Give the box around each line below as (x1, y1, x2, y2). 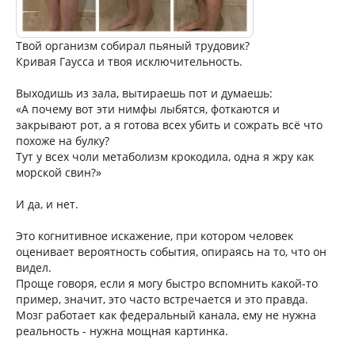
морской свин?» (16, 164, 101, 180)
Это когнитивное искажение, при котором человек (16, 227, 293, 243)
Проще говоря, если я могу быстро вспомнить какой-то (16, 275, 318, 291)
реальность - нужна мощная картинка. (16, 323, 228, 338)
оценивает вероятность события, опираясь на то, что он (16, 243, 326, 259)
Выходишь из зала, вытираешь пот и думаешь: (16, 85, 273, 101)
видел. (16, 259, 52, 275)
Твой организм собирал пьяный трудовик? (16, 37, 250, 53)
